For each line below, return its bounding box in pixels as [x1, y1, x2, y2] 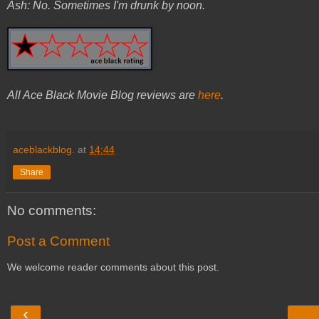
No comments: [7, 202, 96, 218]
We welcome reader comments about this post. [7, 261, 219, 273]
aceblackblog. [13, 143, 75, 155]
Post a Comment [7, 234, 110, 249]
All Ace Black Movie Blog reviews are [7, 88, 198, 101]
